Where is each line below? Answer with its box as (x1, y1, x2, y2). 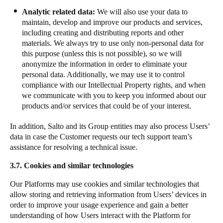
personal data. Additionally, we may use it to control (22, 70, 185, 79)
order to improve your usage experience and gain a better (10, 201, 188, 209)
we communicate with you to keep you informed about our (22, 91, 206, 100)
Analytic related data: (22, 7, 95, 16)
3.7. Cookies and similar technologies (10, 161, 133, 170)
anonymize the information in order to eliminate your (22, 60, 187, 68)
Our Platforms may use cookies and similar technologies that (10, 180, 199, 188)
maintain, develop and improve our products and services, (22, 18, 203, 26)
